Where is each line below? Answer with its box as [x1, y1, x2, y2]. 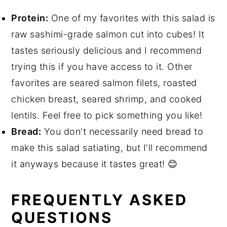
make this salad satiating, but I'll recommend [11, 142, 208, 154]
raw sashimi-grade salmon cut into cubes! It [11, 29, 205, 40]
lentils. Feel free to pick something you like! [11, 110, 203, 121]
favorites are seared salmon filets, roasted [11, 78, 197, 89]
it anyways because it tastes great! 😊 [11, 159, 178, 170]
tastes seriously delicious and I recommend [11, 45, 202, 56]
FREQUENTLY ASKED [11, 191, 188, 209]
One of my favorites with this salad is [48, 13, 215, 24]
